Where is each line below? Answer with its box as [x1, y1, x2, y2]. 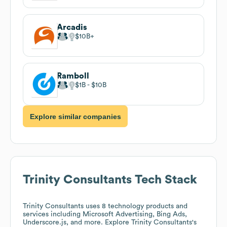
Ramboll [57, 71, 89, 80]
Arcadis [57, 23, 87, 31]
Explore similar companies [29, 112, 121, 121]
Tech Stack [132, 174, 197, 186]
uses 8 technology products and [84, 203, 187, 210]
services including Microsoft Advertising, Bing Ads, [23, 211, 187, 218]
